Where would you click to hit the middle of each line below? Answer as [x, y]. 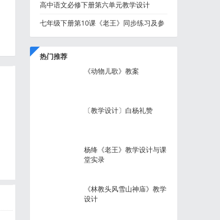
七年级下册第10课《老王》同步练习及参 [102, 23]
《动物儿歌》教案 [111, 71]
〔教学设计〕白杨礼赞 [118, 110]
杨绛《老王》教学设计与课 [125, 150]
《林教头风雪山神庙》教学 [125, 189]
